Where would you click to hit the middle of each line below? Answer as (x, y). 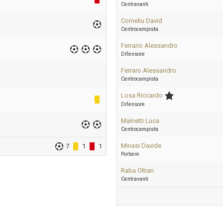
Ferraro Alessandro (149, 70)
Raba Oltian (137, 170)
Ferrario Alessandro (149, 46)
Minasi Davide (141, 146)
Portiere (130, 154)
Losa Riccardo (142, 95)
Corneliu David (142, 21)
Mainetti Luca (140, 121)
